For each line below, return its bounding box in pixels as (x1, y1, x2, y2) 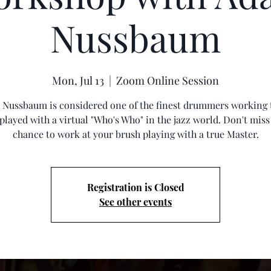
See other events (99, 195, 172, 208)
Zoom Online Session (116, 73, 219, 88)
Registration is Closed (87, 181, 184, 194)
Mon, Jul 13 (52, 73, 104, 88)
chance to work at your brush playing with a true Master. (12, 128, 259, 140)
